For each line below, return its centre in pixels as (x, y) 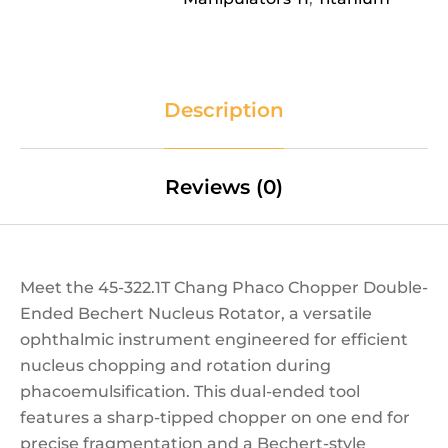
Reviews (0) (224, 187)
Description (224, 110)
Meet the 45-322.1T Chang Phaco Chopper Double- (224, 288)
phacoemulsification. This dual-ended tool (190, 392)
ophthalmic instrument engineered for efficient (214, 340)
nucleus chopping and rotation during (175, 366)
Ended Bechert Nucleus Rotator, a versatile (196, 314)
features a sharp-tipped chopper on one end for (215, 418)
